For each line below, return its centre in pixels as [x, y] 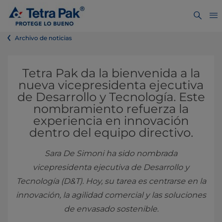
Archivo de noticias [43, 38]
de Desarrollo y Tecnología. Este [111, 97]
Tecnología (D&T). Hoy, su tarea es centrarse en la [111, 181]
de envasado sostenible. [111, 209]
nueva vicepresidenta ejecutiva [111, 85]
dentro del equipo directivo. [111, 133]
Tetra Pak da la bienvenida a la [111, 73]
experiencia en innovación [111, 121]
